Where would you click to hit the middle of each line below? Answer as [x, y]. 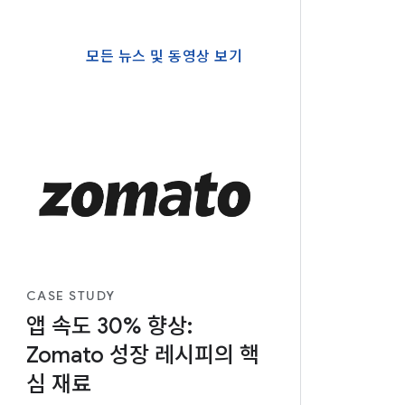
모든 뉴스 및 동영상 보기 [164, 57]
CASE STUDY [71, 295]
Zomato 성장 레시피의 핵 [142, 355]
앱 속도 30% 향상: [109, 326]
